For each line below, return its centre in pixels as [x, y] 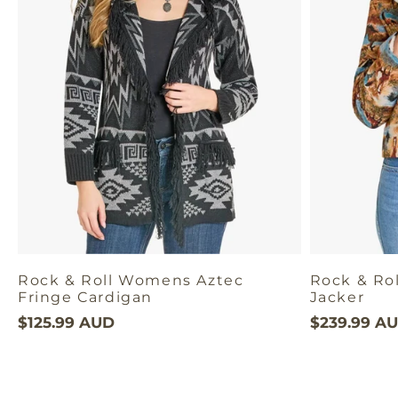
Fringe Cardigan [85, 297]
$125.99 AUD [66, 322]
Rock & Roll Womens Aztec [131, 280]
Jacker [337, 297]
